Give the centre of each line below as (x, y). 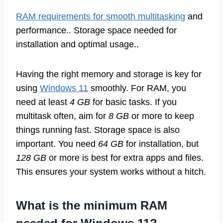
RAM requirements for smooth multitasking (101, 16)
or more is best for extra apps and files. (125, 158)
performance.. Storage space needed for (96, 30)
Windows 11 (64, 88)
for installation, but (161, 144)
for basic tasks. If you (133, 102)
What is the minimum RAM (92, 205)
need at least (43, 102)
